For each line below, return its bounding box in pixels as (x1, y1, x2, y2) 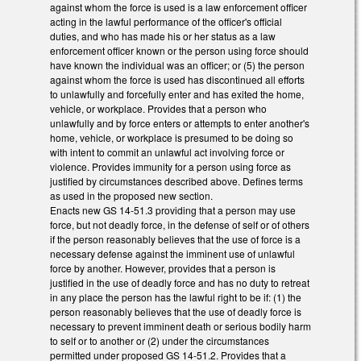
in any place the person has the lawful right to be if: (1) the (50, 290, 301, 305)
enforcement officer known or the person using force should (50, 44, 309, 58)
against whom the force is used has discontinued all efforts (50, 73, 305, 87)
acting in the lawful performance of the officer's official (50, 15, 282, 29)
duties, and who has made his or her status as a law (50, 29, 276, 44)
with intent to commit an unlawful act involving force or (50, 145, 284, 160)
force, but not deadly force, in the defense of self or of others (50, 218, 309, 232)
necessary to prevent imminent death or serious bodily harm (50, 319, 311, 334)
